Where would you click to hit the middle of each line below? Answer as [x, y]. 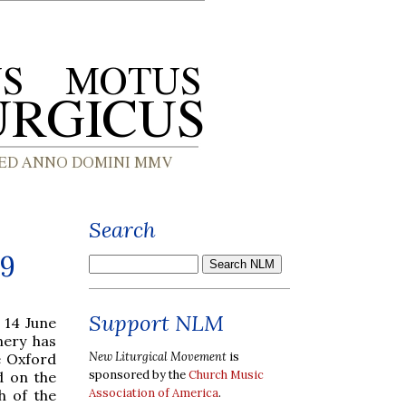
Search [122, 230]
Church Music [226, 374]
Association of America [154, 392]
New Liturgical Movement [158, 356]
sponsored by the [139, 374]
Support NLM [156, 323]
